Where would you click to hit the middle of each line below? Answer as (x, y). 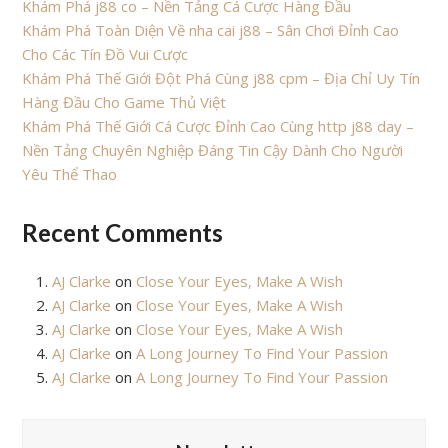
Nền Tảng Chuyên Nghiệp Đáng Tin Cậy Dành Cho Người (213, 150)
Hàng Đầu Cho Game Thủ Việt (124, 102)
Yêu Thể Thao (70, 174)
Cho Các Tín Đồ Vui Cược (105, 54)
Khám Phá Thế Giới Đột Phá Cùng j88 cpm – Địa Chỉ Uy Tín (221, 78)
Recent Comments (123, 233)
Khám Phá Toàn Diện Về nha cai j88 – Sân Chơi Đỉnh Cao (211, 30)
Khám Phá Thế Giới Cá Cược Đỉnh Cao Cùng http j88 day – (218, 126)
